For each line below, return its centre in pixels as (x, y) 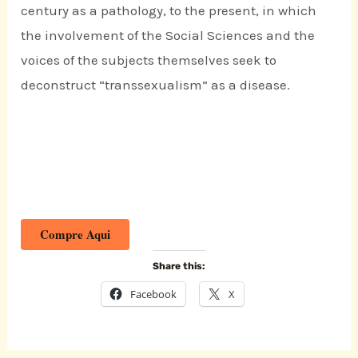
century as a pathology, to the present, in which (169, 10)
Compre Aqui (76, 235)
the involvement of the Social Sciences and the (168, 35)
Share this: (179, 267)
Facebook (153, 294)
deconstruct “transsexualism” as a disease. (156, 84)
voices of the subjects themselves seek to (149, 60)
